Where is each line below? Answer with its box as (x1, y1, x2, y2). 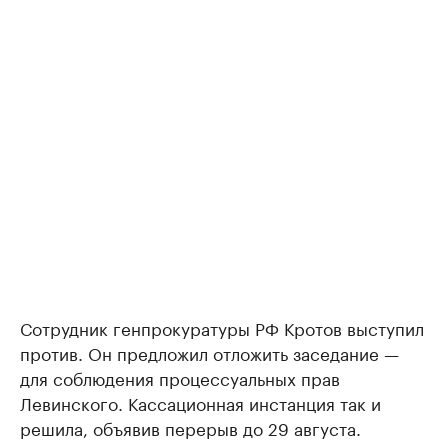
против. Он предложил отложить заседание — (20, 338, 399, 365)
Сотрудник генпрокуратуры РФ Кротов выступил (20, 313, 424, 340)
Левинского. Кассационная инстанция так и (20, 388, 381, 415)
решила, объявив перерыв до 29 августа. (20, 413, 361, 440)
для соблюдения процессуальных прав (20, 363, 340, 390)
